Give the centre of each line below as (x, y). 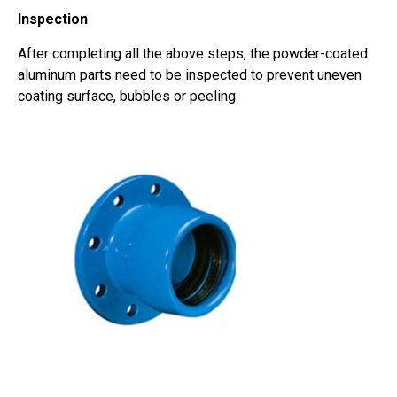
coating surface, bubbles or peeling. (128, 96)
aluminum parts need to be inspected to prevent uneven (190, 74)
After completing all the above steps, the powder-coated (193, 53)
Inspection (53, 19)
